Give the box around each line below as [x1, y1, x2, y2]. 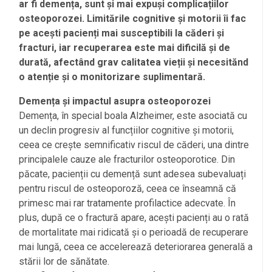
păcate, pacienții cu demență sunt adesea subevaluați [19, 168, 246, 180]
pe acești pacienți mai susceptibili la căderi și [19, 27, 224, 39]
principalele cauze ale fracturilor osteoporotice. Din [19, 154, 235, 166]
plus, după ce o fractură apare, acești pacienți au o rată [19, 212, 249, 224]
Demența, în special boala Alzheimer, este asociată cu [19, 110, 247, 122]
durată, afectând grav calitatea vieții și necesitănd [19, 56, 248, 69]
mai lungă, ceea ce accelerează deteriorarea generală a [19, 241, 253, 253]
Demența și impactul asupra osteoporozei [19, 95, 211, 107]
